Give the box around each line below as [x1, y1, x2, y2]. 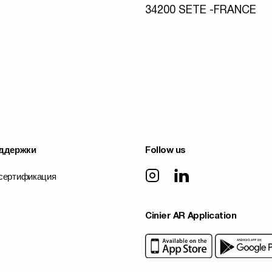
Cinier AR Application [145, 212, 237, 221]
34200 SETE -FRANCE [145, 5, 256, 16]
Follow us [145, 146, 186, 155]
